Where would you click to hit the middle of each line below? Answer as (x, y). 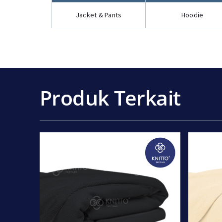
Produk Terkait (110, 98)
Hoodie (192, 15)
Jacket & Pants (99, 15)
